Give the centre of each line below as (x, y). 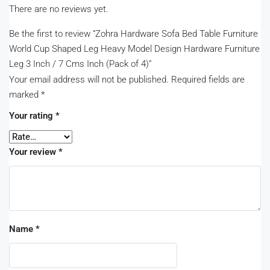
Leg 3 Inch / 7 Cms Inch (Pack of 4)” (80, 64)
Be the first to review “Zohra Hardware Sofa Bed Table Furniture (133, 34)
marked (25, 95)
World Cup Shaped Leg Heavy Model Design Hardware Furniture (134, 49)
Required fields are (208, 80)
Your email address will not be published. (89, 80)
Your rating (32, 116)
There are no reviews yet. (59, 9)
